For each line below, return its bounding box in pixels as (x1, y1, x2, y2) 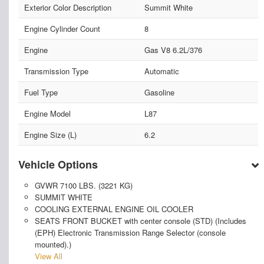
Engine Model (24, 107, 71, 119)
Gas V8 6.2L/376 (144, 44, 202, 55)
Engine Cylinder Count (24, 22, 100, 34)
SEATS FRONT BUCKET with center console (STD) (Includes (34, 214, 246, 226)
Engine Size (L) (24, 128, 77, 140)
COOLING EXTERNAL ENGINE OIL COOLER (34, 203, 193, 214)
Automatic (144, 65, 179, 77)
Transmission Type (24, 65, 88, 77)
